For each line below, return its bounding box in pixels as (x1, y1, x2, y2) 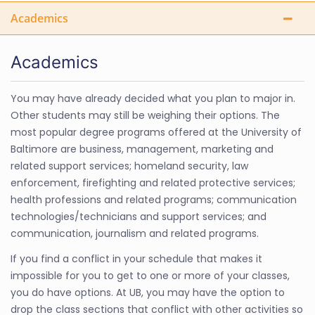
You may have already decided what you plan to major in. (11, 91, 295, 105)
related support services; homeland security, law (11, 159, 248, 173)
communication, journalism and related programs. (11, 226, 259, 240)
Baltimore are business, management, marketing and (11, 142, 274, 156)
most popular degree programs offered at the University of (11, 125, 302, 139)
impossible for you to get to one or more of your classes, (11, 269, 290, 283)
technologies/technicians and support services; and (11, 210, 266, 224)
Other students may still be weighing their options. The (11, 108, 280, 122)
